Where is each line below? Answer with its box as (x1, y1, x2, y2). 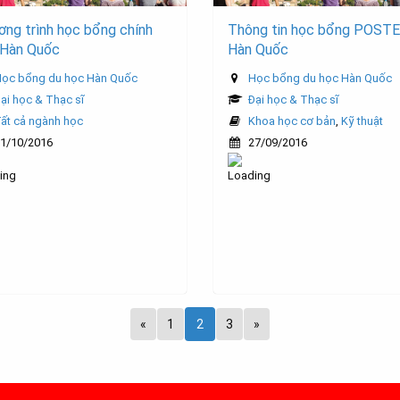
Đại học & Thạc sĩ (248, 93, 338, 107)
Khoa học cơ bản (248, 114, 336, 129)
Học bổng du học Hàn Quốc (248, 71, 392, 86)
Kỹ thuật (341, 114, 383, 129)
